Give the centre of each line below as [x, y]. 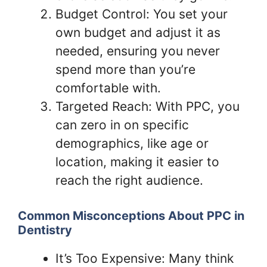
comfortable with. [108, 88]
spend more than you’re [125, 70]
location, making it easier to [137, 162]
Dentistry [45, 230]
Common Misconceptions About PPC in [131, 215]
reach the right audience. [129, 181]
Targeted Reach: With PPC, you [148, 107]
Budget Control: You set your [142, 14]
